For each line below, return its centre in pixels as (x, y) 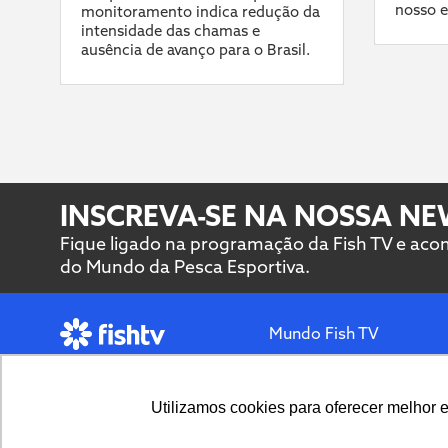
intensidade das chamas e (170, 31)
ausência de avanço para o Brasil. (195, 50)
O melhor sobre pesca (126, 368)
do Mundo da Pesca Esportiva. (185, 266)
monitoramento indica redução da (200, 12)
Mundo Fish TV (324, 333)
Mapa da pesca (325, 372)
